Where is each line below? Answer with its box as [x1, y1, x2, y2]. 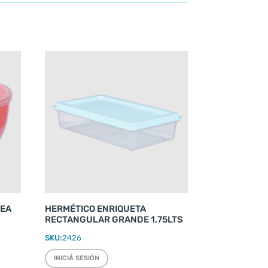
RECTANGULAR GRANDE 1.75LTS [45, 214, 184, 226]
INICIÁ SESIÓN [54, 254, 100, 262]
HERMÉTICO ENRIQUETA [45, 203, 147, 215]
